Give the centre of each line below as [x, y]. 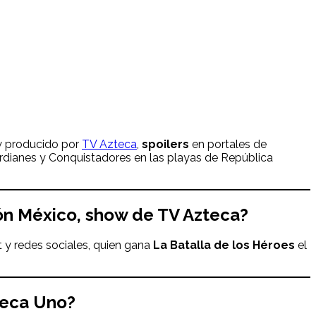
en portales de [229, 144]
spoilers [167, 144]
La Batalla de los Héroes [224, 245]
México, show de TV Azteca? [131, 214]
